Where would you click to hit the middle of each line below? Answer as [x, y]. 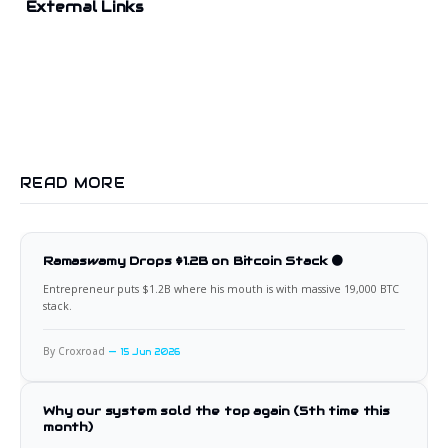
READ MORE [73, 183]
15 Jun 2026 [150, 352]
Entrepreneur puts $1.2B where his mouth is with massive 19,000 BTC [221, 289]
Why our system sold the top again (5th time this [216, 411]
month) [68, 427]
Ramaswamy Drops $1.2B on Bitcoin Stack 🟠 [193, 261]
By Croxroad [74, 351]
